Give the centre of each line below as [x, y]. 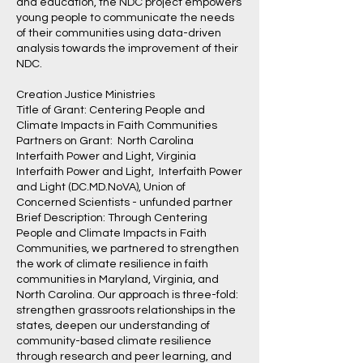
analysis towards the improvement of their [127, 49]
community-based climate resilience [114, 341]
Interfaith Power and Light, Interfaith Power [129, 172]
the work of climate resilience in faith [112, 264]
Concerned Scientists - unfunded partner [124, 203]
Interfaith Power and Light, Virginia [106, 156]
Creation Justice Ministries [85, 95]
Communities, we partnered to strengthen [128, 249]
